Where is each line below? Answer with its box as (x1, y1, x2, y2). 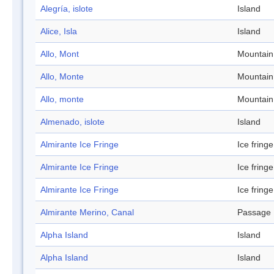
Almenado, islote (40, 117, 105, 127)
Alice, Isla (40, 26, 77, 37)
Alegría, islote (40, 4, 93, 14)
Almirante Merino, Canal (40, 207, 134, 218)
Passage (237, 207, 271, 218)
